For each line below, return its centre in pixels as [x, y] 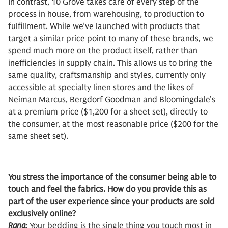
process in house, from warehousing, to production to [106, 14]
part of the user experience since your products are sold [111, 202]
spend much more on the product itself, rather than [103, 51]
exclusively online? [42, 214]
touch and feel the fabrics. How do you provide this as [107, 189]
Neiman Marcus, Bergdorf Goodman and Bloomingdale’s [112, 100]
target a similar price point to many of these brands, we [111, 39]
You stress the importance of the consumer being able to [112, 177]
